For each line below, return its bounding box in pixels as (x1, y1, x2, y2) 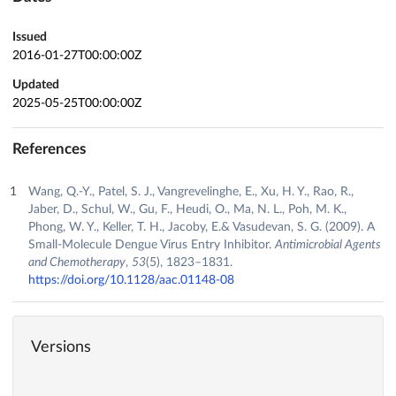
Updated (12, 79, 59, 91)
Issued (12, 31, 47, 44)
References (12, 141, 86, 156)
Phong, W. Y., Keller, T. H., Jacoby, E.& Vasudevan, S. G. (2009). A (27, 220, 375, 233)
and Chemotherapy (27, 255, 126, 269)
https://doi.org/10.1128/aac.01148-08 (27, 273, 234, 286)
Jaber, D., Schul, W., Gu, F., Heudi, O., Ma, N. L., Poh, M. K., (27, 202, 346, 216)
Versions (31, 339, 91, 356)
